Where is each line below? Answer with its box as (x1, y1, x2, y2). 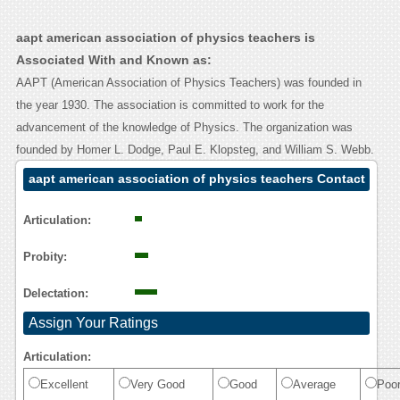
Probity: (22, 250, 67, 264)
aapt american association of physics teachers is (15, 30, 315, 46)
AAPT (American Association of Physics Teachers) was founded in (15, 76, 362, 90)
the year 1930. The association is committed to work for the (15, 98, 324, 112)
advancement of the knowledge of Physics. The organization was (15, 121, 353, 135)
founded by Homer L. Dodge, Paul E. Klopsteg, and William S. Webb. (15, 143, 374, 157)
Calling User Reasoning (28, 194, 172, 209)
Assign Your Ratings (28, 315, 158, 331)
